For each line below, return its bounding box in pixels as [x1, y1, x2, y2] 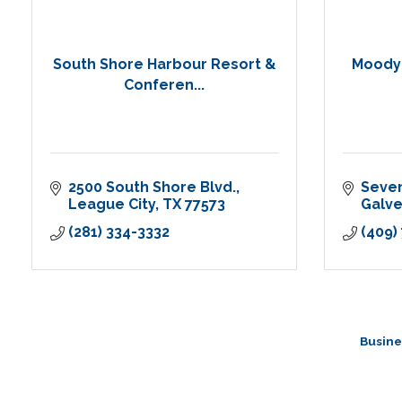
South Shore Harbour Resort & [52, 55, 276, 73]
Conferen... [124, 75, 205, 93]
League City [68, 196, 155, 214]
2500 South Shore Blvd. [68, 179, 236, 197]
